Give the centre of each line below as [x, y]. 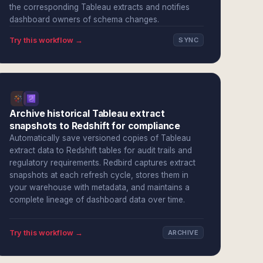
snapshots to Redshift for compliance [95, 126]
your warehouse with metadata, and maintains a [99, 187]
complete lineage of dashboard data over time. [97, 200]
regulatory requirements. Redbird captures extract [102, 163]
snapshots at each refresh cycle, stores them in [99, 175]
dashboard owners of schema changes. [84, 19]
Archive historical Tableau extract [87, 114]
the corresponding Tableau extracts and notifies [99, 7]
